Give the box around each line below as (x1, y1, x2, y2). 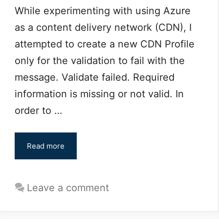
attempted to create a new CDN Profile (15, 38, 195, 50)
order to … (15, 105, 62, 117)
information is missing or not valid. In (15, 88, 184, 100)
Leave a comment (27, 182, 109, 194)
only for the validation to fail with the (15, 55, 185, 67)
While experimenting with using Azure (15, 5, 191, 17)
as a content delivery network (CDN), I (15, 22, 192, 34)
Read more (27, 141, 65, 151)
